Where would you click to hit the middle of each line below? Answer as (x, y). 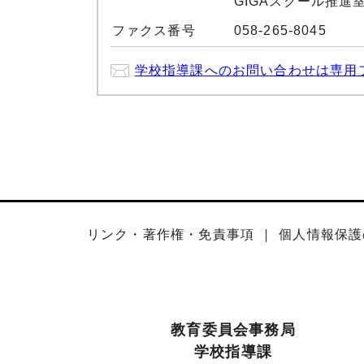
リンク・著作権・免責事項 (171, 235)
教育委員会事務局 (233, 330)
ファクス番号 (154, 30)
